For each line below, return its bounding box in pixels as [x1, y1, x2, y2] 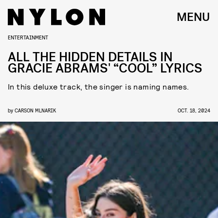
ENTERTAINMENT [8, 34, 48, 40]
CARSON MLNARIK [15, 107, 56, 113]
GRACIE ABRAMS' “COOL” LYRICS [8, 60, 202, 77]
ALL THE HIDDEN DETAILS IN [8, 49, 173, 66]
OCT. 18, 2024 [178, 107, 210, 113]
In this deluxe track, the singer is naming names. [8, 82, 189, 91]
